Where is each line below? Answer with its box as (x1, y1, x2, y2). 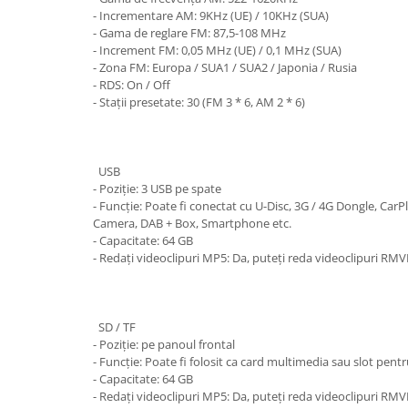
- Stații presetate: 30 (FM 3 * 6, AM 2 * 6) (93, 94, 305, 110)
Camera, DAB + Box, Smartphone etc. (93, 215, 291, 231)
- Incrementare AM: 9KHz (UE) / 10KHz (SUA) (93, 7, 329, 24)
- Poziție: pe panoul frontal (93, 336, 235, 352)
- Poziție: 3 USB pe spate (93, 180, 221, 197)
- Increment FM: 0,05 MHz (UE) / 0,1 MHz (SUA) (93, 42, 342, 58)
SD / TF (93, 319, 136, 335)
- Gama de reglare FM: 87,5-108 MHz (93, 25, 286, 41)
